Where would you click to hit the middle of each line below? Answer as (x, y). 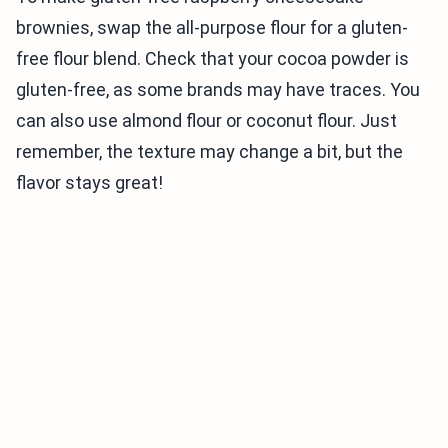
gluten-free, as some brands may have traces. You (218, 90)
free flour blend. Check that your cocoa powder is (212, 59)
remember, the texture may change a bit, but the (209, 152)
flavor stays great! (89, 183)
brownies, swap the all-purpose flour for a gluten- (212, 28)
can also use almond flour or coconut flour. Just (206, 121)
